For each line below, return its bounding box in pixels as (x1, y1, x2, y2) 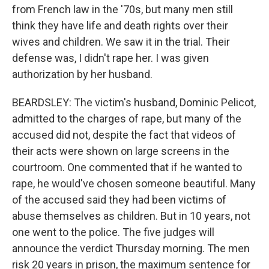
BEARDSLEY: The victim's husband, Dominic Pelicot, (12, 96, 256, 109)
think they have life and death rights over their (12, 19, 228, 32)
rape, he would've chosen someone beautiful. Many (12, 177, 256, 190)
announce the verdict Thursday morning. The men (12, 242, 250, 255)
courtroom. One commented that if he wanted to (12, 161, 242, 174)
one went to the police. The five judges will (12, 226, 214, 238)
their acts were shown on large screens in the (12, 145, 229, 157)
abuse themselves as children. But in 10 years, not (12, 210, 250, 222)
